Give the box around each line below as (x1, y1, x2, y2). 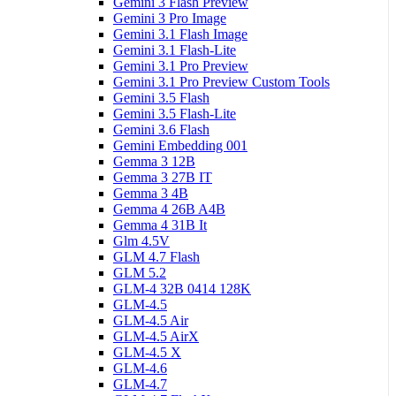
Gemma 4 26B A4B (113, 201, 225, 217)
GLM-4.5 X (113, 344, 181, 360)
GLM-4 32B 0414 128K (113, 280, 251, 296)
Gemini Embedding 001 (113, 137, 247, 153)
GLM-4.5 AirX (113, 328, 199, 344)
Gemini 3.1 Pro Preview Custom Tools (113, 73, 330, 89)
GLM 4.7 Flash (113, 248, 200, 264)
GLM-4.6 (113, 360, 167, 376)
